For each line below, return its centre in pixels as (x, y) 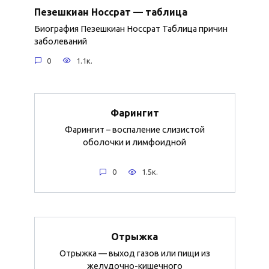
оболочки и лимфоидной (134, 143)
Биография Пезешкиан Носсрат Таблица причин (131, 29)
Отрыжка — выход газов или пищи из (134, 254)
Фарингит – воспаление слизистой (134, 130)
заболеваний (60, 42)
